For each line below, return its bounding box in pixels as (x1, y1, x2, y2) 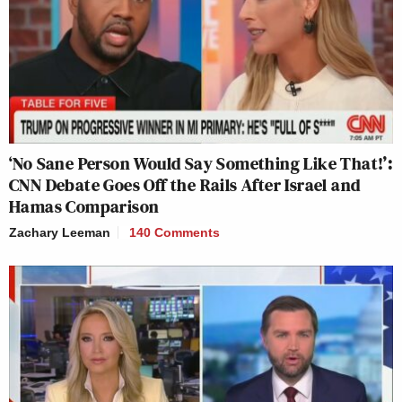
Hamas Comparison (9, 194, 160, 220)
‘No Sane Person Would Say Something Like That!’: (9, 151, 393, 177)
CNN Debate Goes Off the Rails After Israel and (9, 172, 361, 198)
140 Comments (129, 225, 220, 240)
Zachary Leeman (9, 225, 110, 240)
